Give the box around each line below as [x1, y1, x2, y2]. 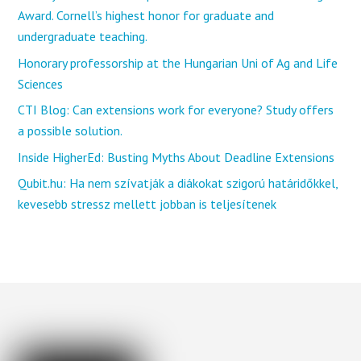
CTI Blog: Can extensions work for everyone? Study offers [18, 102, 334, 118]
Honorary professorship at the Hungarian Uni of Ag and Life [18, 54, 338, 71]
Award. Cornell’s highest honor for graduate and [18, 7, 275, 24]
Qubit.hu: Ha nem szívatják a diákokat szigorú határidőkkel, [18, 175, 338, 192]
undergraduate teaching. [18, 28, 148, 45]
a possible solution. [18, 122, 123, 139]
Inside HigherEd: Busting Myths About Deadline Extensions [18, 148, 335, 165]
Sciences [18, 75, 64, 92]
